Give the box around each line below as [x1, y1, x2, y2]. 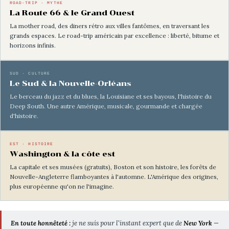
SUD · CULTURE [9, 71, 51, 76]
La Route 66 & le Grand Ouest [9, 8, 134, 18]
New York [183, 218, 212, 227]
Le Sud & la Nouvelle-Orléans [9, 78, 131, 88]
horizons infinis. [9, 41, 56, 50]
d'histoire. [9, 112, 38, 120]
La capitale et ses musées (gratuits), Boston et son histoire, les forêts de [9, 163, 216, 171]
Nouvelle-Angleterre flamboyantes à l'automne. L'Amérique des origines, [9, 173, 218, 181]
